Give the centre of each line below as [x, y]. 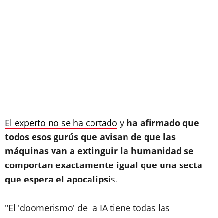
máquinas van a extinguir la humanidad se [99, 151]
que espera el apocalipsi [58, 179]
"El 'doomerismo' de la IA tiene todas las [87, 208]
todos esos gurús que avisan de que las [90, 137]
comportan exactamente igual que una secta [104, 165]
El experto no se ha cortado [61, 123]
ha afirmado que [163, 123]
